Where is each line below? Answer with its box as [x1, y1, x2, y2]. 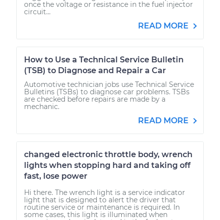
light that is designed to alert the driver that [24, 195, 176, 204]
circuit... [24, 7, 51, 16]
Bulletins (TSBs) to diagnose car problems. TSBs [24, 87, 190, 96]
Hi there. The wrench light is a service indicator [24, 188, 185, 197]
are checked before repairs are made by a [24, 94, 165, 104]
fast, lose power [24, 171, 87, 181]
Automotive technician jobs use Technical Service [24, 80, 194, 89]
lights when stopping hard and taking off [24, 160, 191, 170]
